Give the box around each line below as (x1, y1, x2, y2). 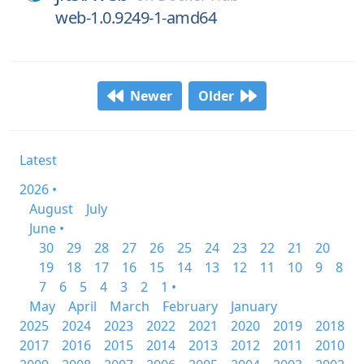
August (29, 200, 73, 218)
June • (29, 219, 64, 237)
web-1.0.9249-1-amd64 (55, 6, 216, 28)
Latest (19, 151, 57, 169)
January (231, 297, 277, 315)
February (162, 297, 218, 315)
